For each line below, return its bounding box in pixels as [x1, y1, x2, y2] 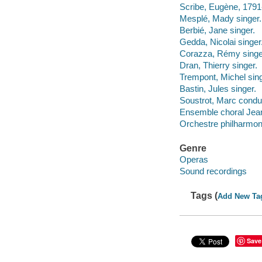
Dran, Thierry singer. [179, 60, 257, 71]
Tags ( [191, 190, 218, 201]
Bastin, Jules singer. [179, 84, 256, 94]
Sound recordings [179, 166, 247, 177]
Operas [179, 154, 208, 165]
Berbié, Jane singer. [179, 25, 255, 36]
